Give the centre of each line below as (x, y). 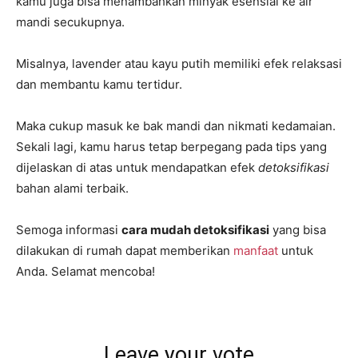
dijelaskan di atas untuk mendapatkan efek (137, 168)
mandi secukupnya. (70, 22)
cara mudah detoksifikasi (195, 230)
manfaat (256, 251)
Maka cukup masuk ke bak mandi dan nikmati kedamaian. (176, 126)
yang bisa (298, 230)
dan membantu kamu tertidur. (99, 85)
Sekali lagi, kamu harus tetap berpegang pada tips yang (171, 147)
